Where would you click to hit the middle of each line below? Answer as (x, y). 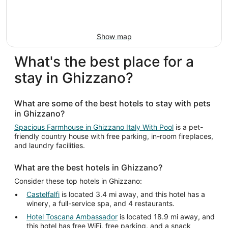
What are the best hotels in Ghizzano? (88, 168)
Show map (114, 37)
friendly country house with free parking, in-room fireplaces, (114, 136)
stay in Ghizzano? (74, 78)
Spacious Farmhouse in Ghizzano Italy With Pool (94, 127)
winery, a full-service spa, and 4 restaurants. (101, 204)
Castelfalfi (43, 194)
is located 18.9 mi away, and (166, 217)
